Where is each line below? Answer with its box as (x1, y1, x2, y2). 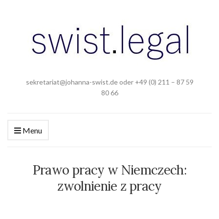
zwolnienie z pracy (57, 178, 162, 194)
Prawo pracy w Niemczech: (32, 162, 187, 178)
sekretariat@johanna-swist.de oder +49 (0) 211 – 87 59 (25, 78, 194, 86)
